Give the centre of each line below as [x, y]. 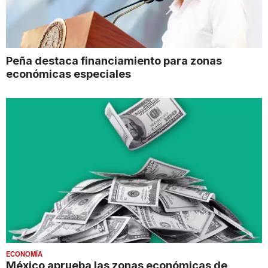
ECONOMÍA [24, 253]
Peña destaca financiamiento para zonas [114, 61]
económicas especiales [68, 74]
